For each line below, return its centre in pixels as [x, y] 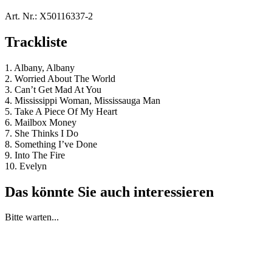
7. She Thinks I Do [42, 133]
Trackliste [36, 42]
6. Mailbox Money [41, 122]
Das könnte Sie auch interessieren [109, 192]
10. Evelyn [26, 166]
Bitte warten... [32, 217]
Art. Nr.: [21, 16]
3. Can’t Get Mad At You [53, 89]
